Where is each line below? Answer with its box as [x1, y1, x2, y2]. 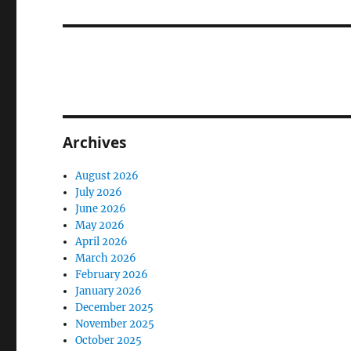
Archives [63, 132, 127, 153]
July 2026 [75, 186, 123, 199]
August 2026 [75, 169, 139, 183]
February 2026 [75, 268, 149, 281]
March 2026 [75, 251, 137, 265]
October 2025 [75, 334, 143, 347]
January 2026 [75, 284, 143, 298]
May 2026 [75, 219, 125, 232]
